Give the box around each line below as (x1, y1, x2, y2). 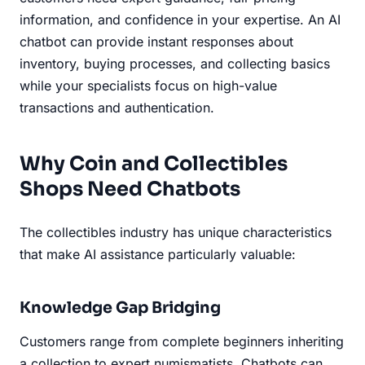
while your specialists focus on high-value (20, 77, 277, 94)
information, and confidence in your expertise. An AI (20, 11, 341, 28)
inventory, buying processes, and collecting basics (20, 55, 330, 72)
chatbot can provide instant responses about (20, 33, 293, 50)
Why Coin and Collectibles (20, 151, 288, 176)
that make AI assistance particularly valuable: (20, 245, 296, 262)
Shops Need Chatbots (20, 176, 240, 201)
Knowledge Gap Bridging (20, 297, 221, 318)
